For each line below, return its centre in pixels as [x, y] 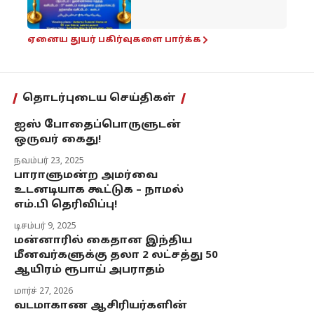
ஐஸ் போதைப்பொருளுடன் [97, 125]
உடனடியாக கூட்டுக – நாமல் [99, 191]
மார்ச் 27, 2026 [43, 292]
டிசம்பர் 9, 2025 [45, 227]
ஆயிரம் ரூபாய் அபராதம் [89, 271]
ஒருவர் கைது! [58, 140]
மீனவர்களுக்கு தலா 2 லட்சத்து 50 [116, 256]
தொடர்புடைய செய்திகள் [99, 99]
